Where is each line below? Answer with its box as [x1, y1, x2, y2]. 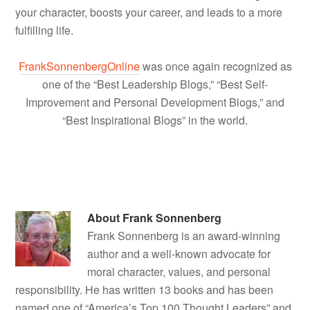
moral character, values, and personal [87, 263, 271, 280]
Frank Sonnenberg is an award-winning [87, 227, 281, 244]
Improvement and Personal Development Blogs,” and [26, 93, 284, 110]
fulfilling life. [15, 21, 74, 38]
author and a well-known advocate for [87, 245, 271, 262]
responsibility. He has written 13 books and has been [15, 281, 274, 298]
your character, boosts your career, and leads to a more [15, 3, 283, 20]
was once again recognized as [139, 57, 292, 74]
